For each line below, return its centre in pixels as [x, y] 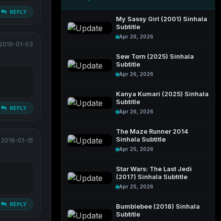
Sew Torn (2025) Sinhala [155, 56]
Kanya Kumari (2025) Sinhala [162, 94]
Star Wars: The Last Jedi [154, 169]
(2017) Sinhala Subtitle [152, 177]
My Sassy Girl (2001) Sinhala [162, 19]
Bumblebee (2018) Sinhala [158, 206]
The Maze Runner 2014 [152, 131]
